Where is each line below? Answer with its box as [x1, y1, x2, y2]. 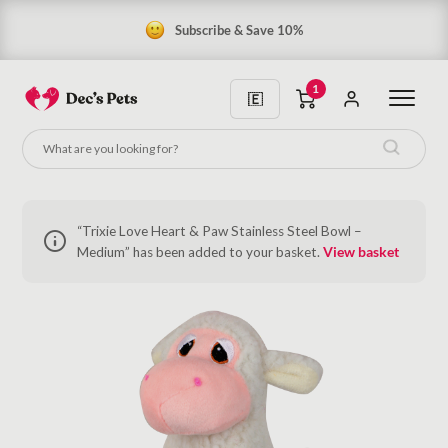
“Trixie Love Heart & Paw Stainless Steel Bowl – [76, 222, 362, 239]
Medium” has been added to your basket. [76, 243, 323, 260]
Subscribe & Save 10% [175, 21, 303, 38]
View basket [322, 243, 399, 260]
